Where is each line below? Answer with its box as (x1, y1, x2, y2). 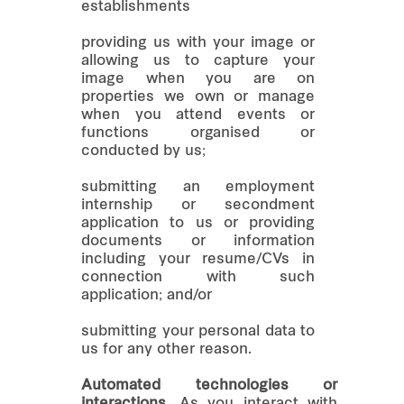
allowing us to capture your (81, 53, 315, 69)
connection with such (81, 270, 315, 285)
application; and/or (81, 288, 212, 303)
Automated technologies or (81, 378, 337, 393)
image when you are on (81, 71, 315, 87)
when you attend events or (81, 107, 315, 123)
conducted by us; (81, 143, 206, 159)
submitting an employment (81, 179, 315, 195)
